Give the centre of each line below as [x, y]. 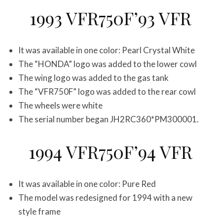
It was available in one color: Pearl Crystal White [107, 50]
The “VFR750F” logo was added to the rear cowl [107, 92]
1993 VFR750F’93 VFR [110, 18]
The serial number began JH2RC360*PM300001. [109, 119]
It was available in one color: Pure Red [87, 184]
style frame [39, 211]
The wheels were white [60, 105]
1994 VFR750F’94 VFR [110, 151]
